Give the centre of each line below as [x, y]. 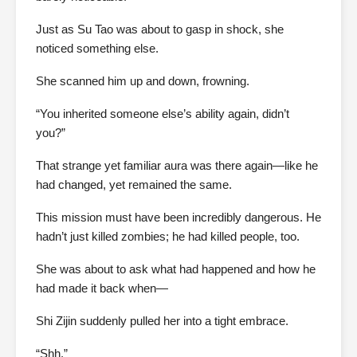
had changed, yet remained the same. [134, 185]
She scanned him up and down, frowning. [143, 81]
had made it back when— [102, 288]
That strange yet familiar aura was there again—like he [177, 166]
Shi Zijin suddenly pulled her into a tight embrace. [162, 321]
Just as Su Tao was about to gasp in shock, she [160, 29]
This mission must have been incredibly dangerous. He [178, 218]
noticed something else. [97, 49]
